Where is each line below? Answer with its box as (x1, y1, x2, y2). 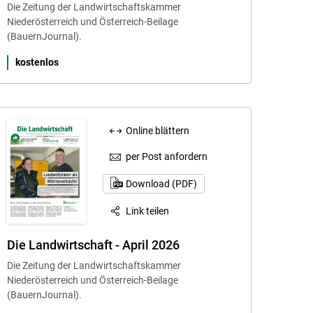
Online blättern (126, 125, 190, 137)
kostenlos (15, 56, 59, 68)
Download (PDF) (125, 178, 197, 190)
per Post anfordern (126, 151, 208, 163)
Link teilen (126, 205, 170, 217)
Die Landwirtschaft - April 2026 (6, 238, 180, 253)
